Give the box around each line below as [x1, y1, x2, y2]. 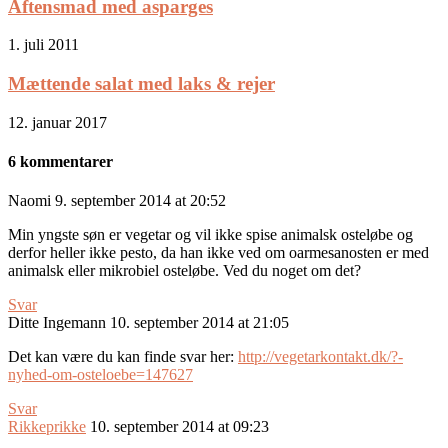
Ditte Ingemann [8, 314, 106, 332]
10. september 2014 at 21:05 [110, 314, 289, 332]
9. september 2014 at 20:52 [55, 192, 226, 210]
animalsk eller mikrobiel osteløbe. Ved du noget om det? [8, 262, 361, 280]
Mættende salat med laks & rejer [8, 73, 275, 95]
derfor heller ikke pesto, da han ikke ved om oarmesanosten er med [8, 244, 429, 262]
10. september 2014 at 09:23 [90, 418, 269, 436]
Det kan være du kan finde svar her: [8, 348, 238, 366]
